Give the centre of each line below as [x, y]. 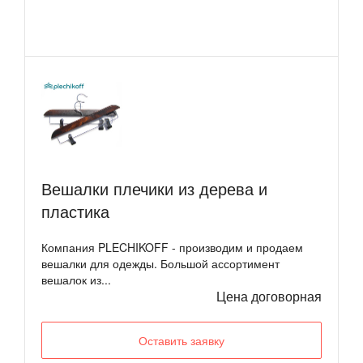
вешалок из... [76, 280]
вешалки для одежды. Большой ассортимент [160, 264]
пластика [75, 211]
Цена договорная [269, 297]
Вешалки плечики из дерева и [154, 189]
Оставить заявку [181, 341]
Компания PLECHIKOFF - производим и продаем [172, 248]
